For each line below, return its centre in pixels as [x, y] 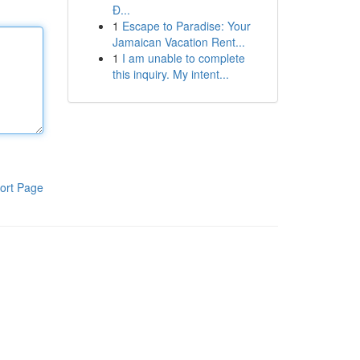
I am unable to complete [183, 58]
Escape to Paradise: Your [186, 26]
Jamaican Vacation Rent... [178, 42]
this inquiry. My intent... [170, 74]
